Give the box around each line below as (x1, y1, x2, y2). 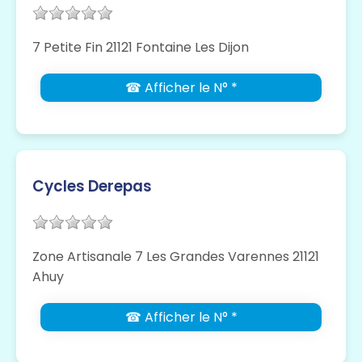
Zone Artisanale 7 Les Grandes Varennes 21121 (32, 246, 319, 266)
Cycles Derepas (32, 175, 152, 197)
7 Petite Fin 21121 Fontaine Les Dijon (32, 37, 249, 57)
